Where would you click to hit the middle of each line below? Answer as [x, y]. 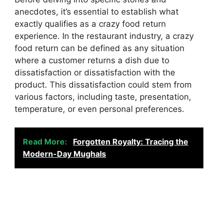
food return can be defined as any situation [100, 48]
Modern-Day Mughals [64, 154]
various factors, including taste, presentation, [103, 97]
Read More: [46, 142]
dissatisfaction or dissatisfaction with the [95, 72]
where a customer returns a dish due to [92, 60]
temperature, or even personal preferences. [100, 109]
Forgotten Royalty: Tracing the [131, 142]
